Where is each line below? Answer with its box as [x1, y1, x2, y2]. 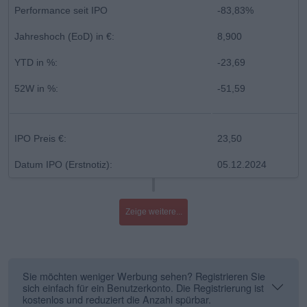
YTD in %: [14, 56, 58, 68]
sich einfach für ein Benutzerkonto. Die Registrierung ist [23, 280, 264, 295]
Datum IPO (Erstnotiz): [14, 158, 112, 170]
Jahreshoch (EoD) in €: [14, 30, 114, 42]
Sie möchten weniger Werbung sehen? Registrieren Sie [23, 268, 265, 283]
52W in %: [14, 82, 58, 94]
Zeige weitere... [125, 206, 182, 217]
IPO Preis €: [14, 132, 66, 144]
